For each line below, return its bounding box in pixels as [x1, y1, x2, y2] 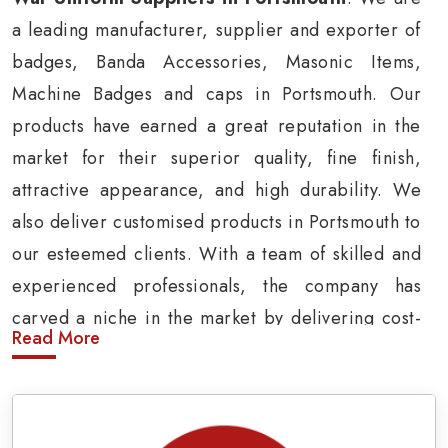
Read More [12, 325, 100, 351]
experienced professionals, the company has [12, 273, 421, 299]
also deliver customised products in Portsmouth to [12, 209, 421, 235]
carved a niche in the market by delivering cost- [12, 305, 421, 331]
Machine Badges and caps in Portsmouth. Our [12, 81, 421, 107]
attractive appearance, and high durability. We [12, 177, 421, 203]
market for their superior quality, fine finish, [12, 145, 421, 171]
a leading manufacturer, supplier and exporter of [12, 17, 421, 43]
